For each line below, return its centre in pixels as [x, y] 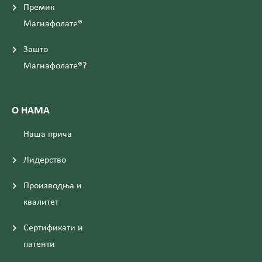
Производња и [53, 186]
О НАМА [31, 111]
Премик [39, 7]
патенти [39, 244]
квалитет [41, 202]
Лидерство [45, 160]
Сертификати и [53, 228]
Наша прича [48, 134]
